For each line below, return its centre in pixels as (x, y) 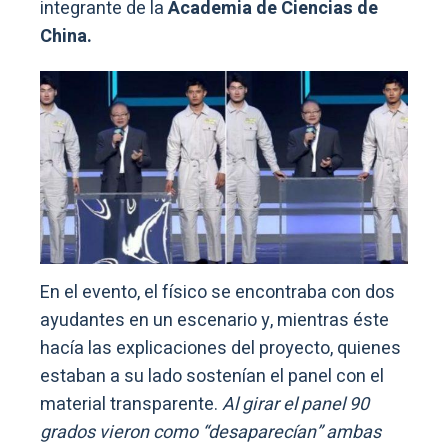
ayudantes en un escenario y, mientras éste (214, 321)
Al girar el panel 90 (295, 405)
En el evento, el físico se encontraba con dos (217, 293)
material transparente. (131, 405)
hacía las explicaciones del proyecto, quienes (220, 349)
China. (66, 37)
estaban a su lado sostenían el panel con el (212, 377)
